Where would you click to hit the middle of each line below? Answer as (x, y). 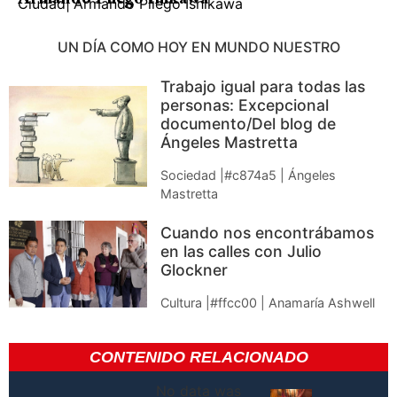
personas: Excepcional (245, 105)
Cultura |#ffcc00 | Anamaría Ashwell (268, 302)
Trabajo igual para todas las (263, 86)
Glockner (195, 269)
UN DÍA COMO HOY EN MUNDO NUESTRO (198, 47)
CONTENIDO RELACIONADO (198, 357)
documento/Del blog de (249, 123)
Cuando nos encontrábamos (268, 232)
